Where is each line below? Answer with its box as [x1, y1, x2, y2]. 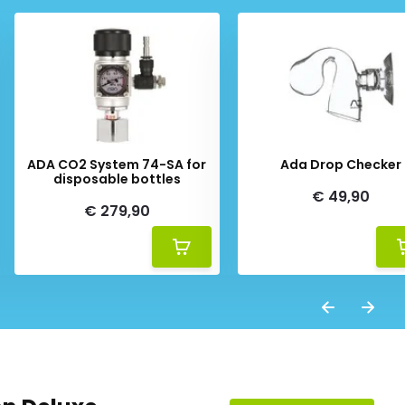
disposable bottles [52, 170, 181, 188]
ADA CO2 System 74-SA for [27, 155, 207, 174]
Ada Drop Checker [279, 155, 401, 174]
